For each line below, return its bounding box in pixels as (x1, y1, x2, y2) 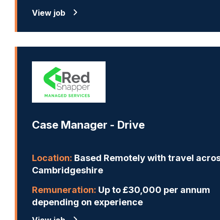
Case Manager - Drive (32, 118, 145, 131)
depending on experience (32, 196, 143, 207)
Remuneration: (32, 184, 96, 195)
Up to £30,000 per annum (96, 184, 210, 195)
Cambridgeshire (32, 165, 103, 175)
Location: (32, 152, 72, 163)
